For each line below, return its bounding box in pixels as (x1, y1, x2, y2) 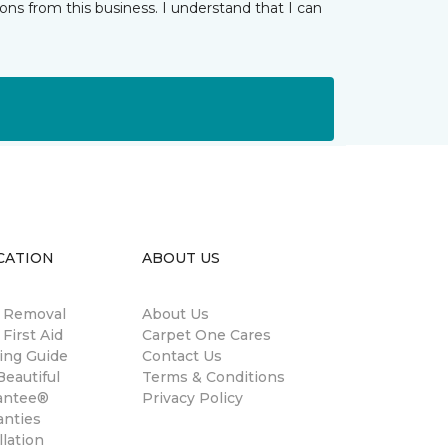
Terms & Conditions (142, 368, 285, 386)
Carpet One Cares (142, 326, 271, 344)
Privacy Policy (142, 389, 243, 407)
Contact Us (142, 347, 222, 365)
